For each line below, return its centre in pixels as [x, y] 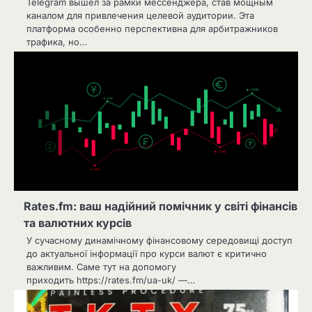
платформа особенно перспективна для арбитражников [152, 29]
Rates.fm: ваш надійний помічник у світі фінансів [161, 206]
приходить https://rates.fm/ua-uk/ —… [111, 280]
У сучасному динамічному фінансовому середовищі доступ [159, 241]
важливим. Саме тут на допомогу [101, 267]
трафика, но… [57, 42]
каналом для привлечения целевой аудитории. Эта [140, 16]
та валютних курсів [78, 223]
